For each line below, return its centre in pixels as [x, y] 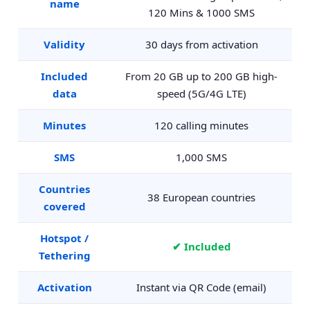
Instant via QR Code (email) [201, 287]
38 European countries [201, 197]
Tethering [64, 255]
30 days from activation [201, 44]
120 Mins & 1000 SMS [201, 12]
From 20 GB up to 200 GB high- [201, 76]
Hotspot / [64, 238]
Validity [64, 44]
